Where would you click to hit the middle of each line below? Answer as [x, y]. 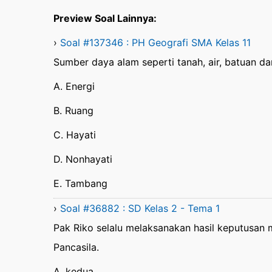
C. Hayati [75, 135]
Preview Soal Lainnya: [105, 19]
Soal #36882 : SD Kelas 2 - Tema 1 [140, 209]
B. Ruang [73, 111]
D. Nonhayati [83, 159]
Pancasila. [76, 247]
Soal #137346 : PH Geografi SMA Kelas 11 [155, 43]
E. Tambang [80, 184]
